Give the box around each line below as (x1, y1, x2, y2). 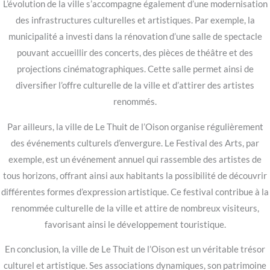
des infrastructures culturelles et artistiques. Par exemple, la (15, 15, 255, 26)
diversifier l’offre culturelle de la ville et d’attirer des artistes (16, 80, 254, 91)
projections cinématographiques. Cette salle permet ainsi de (16, 64, 254, 75)
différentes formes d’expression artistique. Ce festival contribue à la (1, 186, 269, 197)
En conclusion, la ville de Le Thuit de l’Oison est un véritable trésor (5, 244, 265, 255)
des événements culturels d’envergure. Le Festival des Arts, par (11, 137, 259, 148)
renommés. (113, 96, 157, 107)
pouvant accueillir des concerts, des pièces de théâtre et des (17, 48, 253, 58)
